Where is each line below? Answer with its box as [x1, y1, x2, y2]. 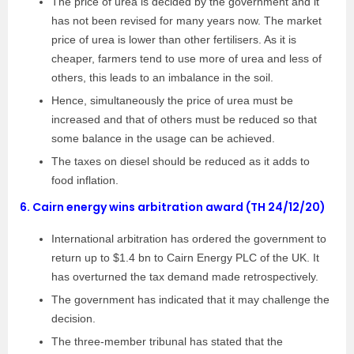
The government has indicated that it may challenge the [51, 293, 330, 306]
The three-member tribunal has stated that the [51, 335, 283, 348]
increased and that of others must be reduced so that [51, 113, 317, 126]
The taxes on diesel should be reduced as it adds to [51, 155, 310, 168]
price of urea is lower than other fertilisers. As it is [51, 33, 296, 46]
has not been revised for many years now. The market [51, 14, 322, 27]
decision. [51, 312, 96, 325]
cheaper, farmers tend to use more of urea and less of [51, 52, 322, 65]
